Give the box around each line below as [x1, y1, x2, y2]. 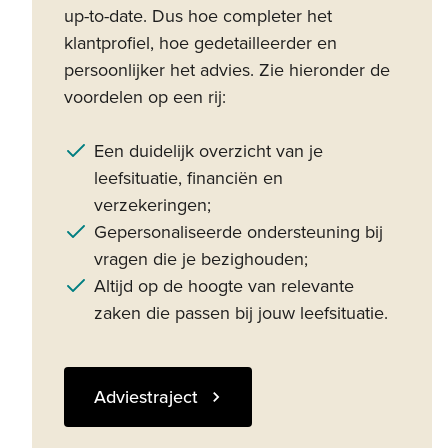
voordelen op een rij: [64, 85, 226, 108]
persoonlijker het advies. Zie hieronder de [64, 58, 390, 81]
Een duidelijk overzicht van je [94, 139, 323, 162]
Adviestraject [94, 385, 198, 408]
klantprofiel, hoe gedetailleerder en [64, 31, 337, 54]
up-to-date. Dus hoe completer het [64, 4, 332, 27]
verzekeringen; [94, 193, 211, 216]
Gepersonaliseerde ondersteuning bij [94, 220, 383, 243]
